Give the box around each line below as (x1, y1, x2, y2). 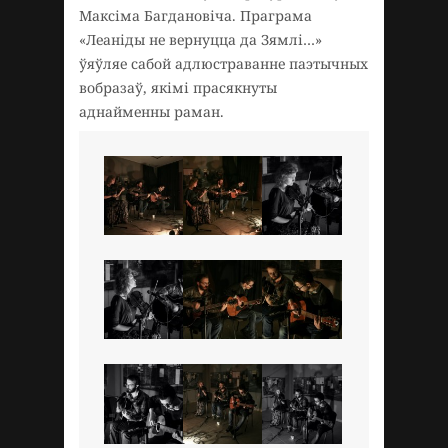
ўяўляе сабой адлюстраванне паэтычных (79, 54, 368, 73)
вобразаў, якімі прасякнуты (79, 78, 277, 97)
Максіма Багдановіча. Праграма (79, 6, 312, 25)
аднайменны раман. (79, 102, 228, 121)
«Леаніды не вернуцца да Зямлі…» (79, 30, 322, 49)
